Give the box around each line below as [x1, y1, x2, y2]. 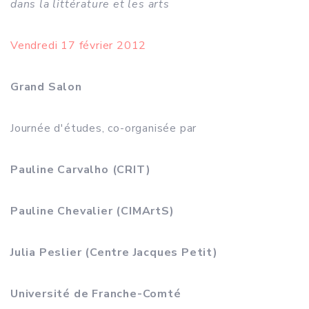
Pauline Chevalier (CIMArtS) [10, 203, 175, 219]
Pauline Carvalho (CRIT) [10, 162, 151, 177]
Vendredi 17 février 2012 [10, 38, 147, 53]
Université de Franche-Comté [10, 286, 181, 301]
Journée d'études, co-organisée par [10, 121, 197, 136]
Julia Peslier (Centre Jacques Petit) [10, 245, 218, 260]
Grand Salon [10, 79, 82, 94]
